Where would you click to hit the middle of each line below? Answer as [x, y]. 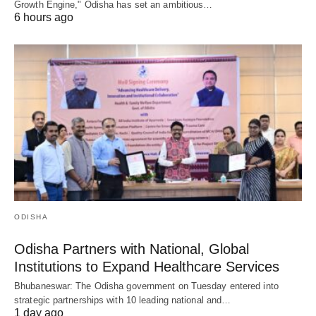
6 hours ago [44, 18]
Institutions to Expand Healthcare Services [147, 267]
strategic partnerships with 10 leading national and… [123, 300]
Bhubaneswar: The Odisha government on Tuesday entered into [146, 286]
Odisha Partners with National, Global [132, 249]
